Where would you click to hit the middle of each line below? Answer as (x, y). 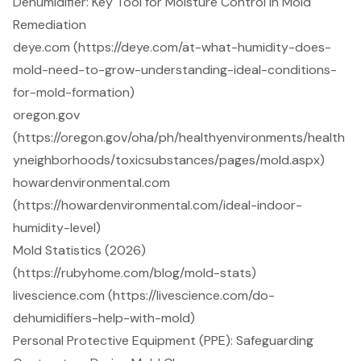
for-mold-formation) (74, 93)
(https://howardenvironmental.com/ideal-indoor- (158, 205)
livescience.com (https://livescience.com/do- (144, 296)
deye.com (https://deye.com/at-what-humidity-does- (172, 48)
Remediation (50, 25)
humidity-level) (57, 228)
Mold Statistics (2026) (79, 251)
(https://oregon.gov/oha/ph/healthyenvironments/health (179, 138)
